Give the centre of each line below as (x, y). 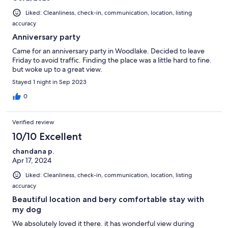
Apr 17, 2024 (32, 160)
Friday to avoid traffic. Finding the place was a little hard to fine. (112, 60)
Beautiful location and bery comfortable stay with (108, 199)
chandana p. (33, 151)
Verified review (33, 122)
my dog (27, 209)
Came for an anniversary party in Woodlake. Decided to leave (108, 51)
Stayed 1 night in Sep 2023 (49, 82)
